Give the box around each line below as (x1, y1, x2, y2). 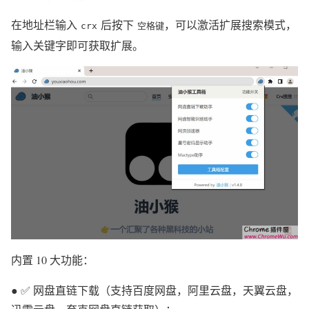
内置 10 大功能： (11, 252, 94, 268)
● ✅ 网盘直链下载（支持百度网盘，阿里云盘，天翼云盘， (11, 283, 298, 298)
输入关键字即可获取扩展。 (11, 38, 143, 52)
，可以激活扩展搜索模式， (164, 17, 297, 32)
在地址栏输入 (11, 17, 81, 32)
